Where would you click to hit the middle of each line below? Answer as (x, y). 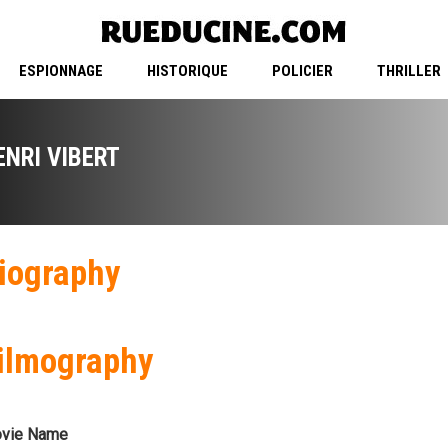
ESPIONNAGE (60, 71)
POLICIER (302, 71)
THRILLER (408, 71)
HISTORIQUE (187, 71)
